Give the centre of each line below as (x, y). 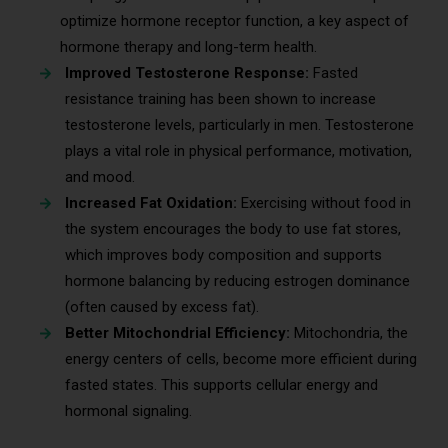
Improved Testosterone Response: (189, 72)
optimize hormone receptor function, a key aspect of (234, 20)
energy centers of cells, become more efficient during (241, 358)
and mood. (100, 176)
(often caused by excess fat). (162, 306)
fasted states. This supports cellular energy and (221, 384)
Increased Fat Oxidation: (153, 202)
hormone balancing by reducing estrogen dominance (237, 280)
